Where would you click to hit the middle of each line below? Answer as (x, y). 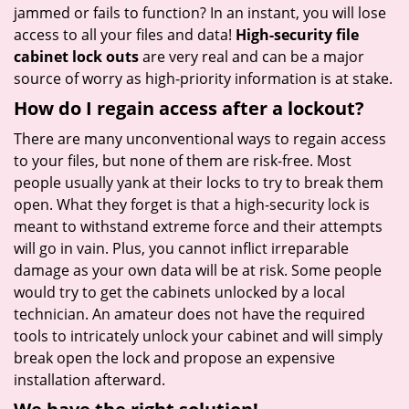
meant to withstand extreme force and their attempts (198, 226)
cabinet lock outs (76, 57)
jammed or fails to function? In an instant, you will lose (200, 13)
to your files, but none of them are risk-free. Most (183, 161)
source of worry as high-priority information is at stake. (203, 79)
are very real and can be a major (252, 57)
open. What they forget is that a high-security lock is (192, 204)
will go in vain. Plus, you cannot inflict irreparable (181, 248)
